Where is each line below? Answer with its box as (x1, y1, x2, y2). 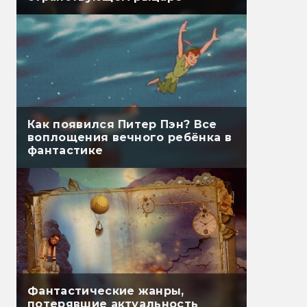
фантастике (27, 144, 103, 158)
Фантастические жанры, (27, 284, 184, 298)
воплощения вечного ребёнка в (27, 131, 232, 145)
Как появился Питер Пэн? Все (27, 118, 217, 132)
